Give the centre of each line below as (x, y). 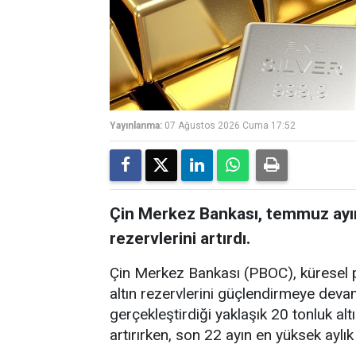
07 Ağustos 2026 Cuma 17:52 (230, 126)
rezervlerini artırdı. (180, 238)
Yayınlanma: (136, 126)
